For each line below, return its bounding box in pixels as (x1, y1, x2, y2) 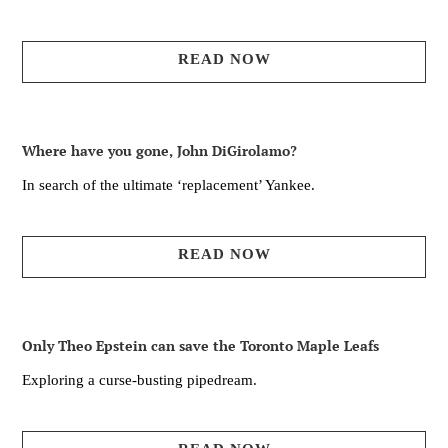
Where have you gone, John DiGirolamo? (22, 141, 297, 161)
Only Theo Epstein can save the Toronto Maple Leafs (22, 336, 379, 356)
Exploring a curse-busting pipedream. (22, 372, 257, 389)
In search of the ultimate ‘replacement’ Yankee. (22, 177, 315, 194)
